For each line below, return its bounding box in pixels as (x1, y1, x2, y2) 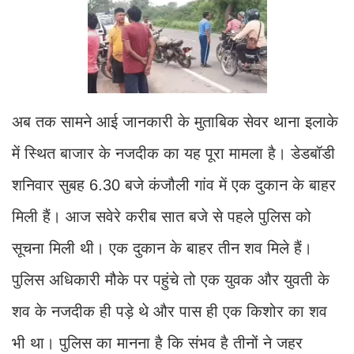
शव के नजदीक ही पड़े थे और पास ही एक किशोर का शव (12, 302, 327, 320)
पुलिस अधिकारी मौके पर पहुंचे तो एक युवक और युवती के (12, 270, 330, 288)
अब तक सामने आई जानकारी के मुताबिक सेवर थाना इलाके (12, 112, 338, 130)
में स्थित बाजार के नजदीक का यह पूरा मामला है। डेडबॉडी (12, 144, 335, 162)
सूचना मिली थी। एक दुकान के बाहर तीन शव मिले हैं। (12, 239, 312, 257)
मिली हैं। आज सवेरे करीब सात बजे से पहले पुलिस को (12, 207, 311, 225)
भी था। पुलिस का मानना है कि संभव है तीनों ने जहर (12, 333, 303, 352)
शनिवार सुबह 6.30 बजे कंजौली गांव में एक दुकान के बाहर (12, 175, 336, 194)
